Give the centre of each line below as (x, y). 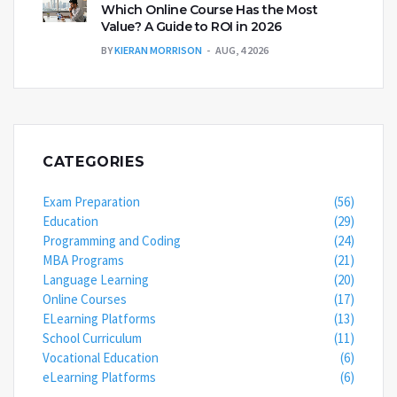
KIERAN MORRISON (158, 51)
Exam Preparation (91, 202)
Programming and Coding (112, 241)
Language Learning (96, 280)
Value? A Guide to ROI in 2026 (191, 27)
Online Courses (85, 300)
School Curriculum (92, 339)
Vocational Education (101, 358)
